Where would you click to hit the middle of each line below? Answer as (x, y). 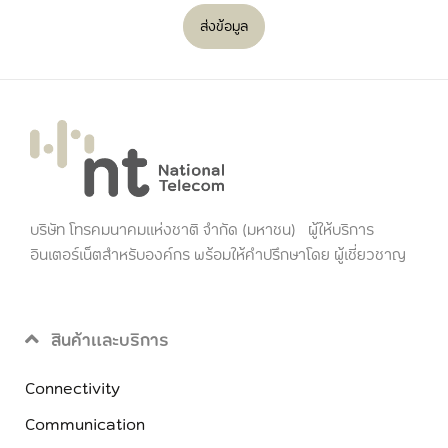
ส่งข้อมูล (224, 25)
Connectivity (72, 386)
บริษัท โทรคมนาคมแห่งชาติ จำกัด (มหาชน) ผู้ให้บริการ (202, 228)
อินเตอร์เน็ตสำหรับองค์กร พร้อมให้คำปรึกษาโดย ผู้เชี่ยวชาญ (218, 253)
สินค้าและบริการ (110, 338)
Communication (85, 422)
